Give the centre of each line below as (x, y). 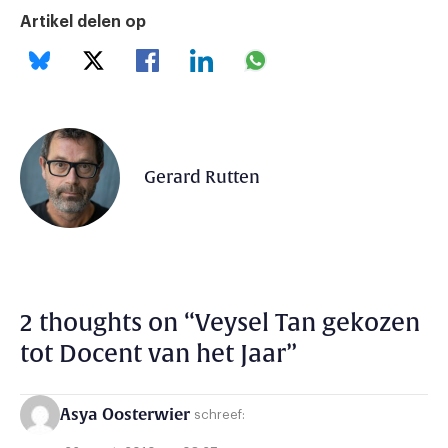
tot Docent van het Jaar (153, 353)
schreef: (219, 415)
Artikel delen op (83, 21)
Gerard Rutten (202, 178)
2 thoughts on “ (107, 322)
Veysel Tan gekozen (307, 322)
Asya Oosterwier (125, 414)
